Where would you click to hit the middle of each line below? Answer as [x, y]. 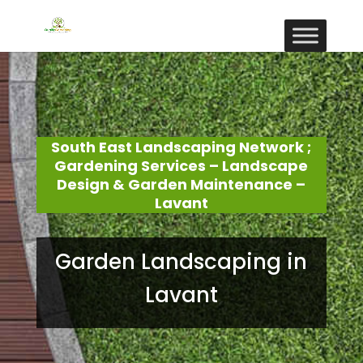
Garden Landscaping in [181, 262]
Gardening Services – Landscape [181, 166]
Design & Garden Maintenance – [181, 184]
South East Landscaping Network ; [181, 147]
